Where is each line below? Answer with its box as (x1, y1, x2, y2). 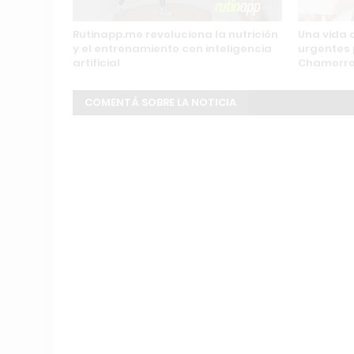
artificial (73, 55, 120, 70)
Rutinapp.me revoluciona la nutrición (73, 27, 278, 42)
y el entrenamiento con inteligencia (73, 41, 272, 56)
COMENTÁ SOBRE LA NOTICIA (85, 95, 236, 110)
